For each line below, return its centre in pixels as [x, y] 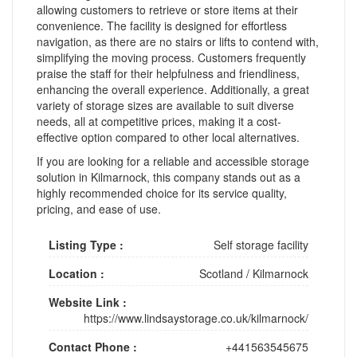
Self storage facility [261, 244]
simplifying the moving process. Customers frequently [171, 57]
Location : [76, 273]
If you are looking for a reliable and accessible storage [173, 161]
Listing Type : [86, 244]
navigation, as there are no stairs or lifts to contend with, [178, 41]
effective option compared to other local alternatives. [168, 137]
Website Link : [88, 302]
